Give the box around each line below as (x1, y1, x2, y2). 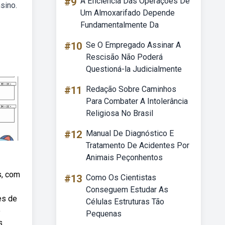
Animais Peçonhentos (86, 153, 163, 162)
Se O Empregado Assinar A (86, 40, 181, 50)
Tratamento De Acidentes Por (86, 141, 189, 150)
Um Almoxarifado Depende (80, 8, 175, 18)
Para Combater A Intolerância (86, 96, 188, 106)
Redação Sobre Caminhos (86, 84, 176, 94)
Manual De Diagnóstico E (86, 129, 174, 138)
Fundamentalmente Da (80, 20, 159, 30)
